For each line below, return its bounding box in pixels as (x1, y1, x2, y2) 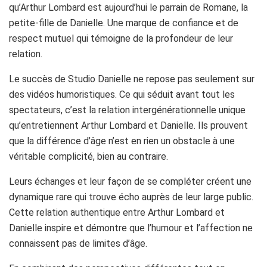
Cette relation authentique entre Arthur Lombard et (9, 206, 225, 218)
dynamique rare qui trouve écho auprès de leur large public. (9, 191, 253, 203)
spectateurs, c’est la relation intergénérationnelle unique (9, 104, 246, 116)
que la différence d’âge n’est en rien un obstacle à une (9, 135, 235, 147)
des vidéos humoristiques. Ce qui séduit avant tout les (9, 88, 235, 100)
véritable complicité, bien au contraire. (9, 150, 168, 162)
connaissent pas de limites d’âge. (9, 237, 147, 249)
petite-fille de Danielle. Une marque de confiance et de (9, 17, 238, 29)
